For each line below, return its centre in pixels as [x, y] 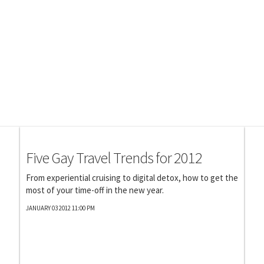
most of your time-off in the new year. [95, 190]
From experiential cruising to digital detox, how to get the [132, 178]
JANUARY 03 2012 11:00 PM [60, 208]
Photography [49, 134]
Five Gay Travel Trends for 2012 [114, 158]
